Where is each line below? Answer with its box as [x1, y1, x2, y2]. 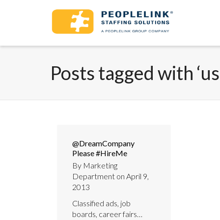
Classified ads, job [72, 198, 131, 208]
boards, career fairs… [72, 209, 142, 219]
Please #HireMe [72, 148, 127, 158]
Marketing [83, 161, 117, 170]
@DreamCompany [72, 138, 135, 148]
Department [72, 171, 115, 181]
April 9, [126, 171, 149, 181]
